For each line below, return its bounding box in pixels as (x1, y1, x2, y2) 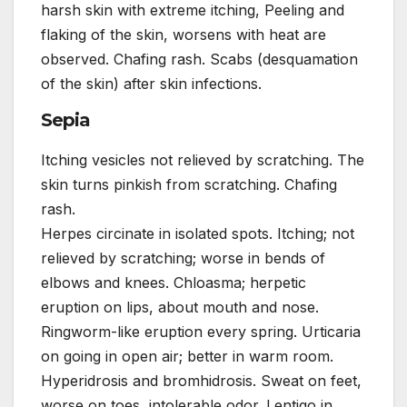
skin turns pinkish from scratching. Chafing (41, 175, 337, 194)
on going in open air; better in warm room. (41, 347, 333, 366)
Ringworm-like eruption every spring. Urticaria (41, 323, 361, 342)
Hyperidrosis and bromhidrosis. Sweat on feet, (41, 372, 362, 391)
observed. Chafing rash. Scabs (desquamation (41, 50, 358, 69)
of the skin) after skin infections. (41, 74, 262, 94)
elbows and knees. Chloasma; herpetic (41, 273, 306, 293)
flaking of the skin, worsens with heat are (41, 25, 326, 45)
